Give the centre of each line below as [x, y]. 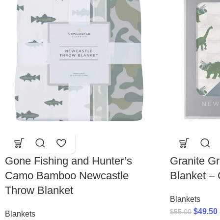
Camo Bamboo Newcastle [67, 176]
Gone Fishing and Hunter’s [69, 161]
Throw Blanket [39, 191]
